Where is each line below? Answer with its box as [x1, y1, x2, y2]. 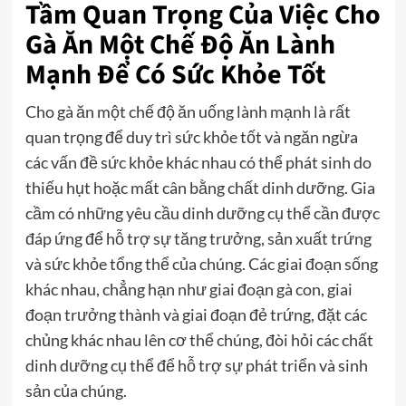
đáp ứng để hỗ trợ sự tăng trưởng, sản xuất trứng [24, 228, 372, 249]
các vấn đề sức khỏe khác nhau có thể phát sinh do [24, 152, 372, 173]
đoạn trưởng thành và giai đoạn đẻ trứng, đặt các [24, 304, 367, 325]
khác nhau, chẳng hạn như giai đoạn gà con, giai [24, 279, 353, 300]
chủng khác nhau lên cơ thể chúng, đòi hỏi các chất [24, 330, 373, 351]
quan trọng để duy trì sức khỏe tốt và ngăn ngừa [24, 127, 358, 148]
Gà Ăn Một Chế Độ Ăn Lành [24, 25, 335, 65]
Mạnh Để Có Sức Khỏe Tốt [24, 55, 325, 95]
